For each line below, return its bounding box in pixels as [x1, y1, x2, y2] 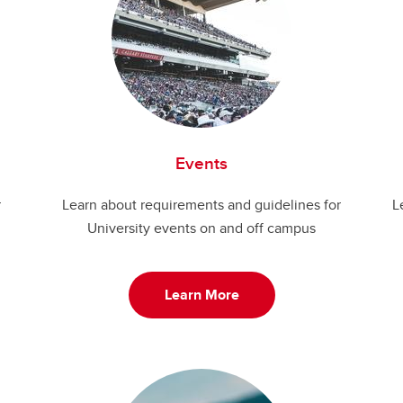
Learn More [164, 284, 239, 305]
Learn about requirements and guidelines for [62, 194, 341, 215]
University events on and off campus [87, 218, 316, 238]
